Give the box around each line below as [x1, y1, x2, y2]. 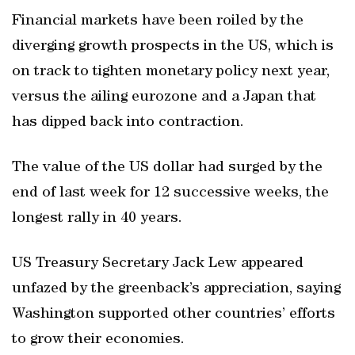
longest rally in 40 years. [12, 211, 182, 227]
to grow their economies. [12, 332, 185, 348]
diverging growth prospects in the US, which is [12, 39, 334, 55]
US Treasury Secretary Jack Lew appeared [12, 256, 303, 272]
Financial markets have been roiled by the [12, 13, 303, 29]
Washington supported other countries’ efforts [12, 307, 335, 323]
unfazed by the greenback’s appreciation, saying [12, 281, 341, 297]
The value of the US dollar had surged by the [12, 160, 323, 176]
